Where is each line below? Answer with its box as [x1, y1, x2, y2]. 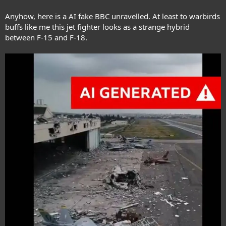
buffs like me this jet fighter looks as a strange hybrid [5, 21, 190, 32]
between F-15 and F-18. [5, 32, 87, 42]
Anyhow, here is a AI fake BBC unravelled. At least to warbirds [5, 11, 220, 21]
